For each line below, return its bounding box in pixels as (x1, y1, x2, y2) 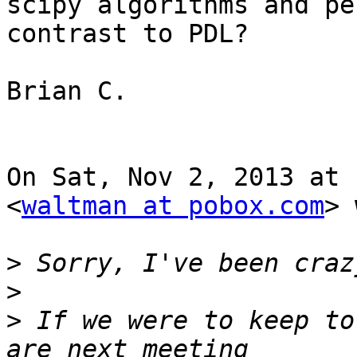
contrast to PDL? (6, 19, 249, 49)
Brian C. (6, 76, 127, 106)
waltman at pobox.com (22, 191, 324, 221)
